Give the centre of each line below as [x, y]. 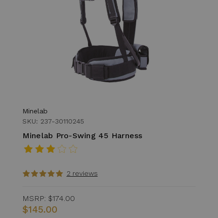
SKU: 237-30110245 [53, 121]
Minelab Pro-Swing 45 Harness [82, 135]
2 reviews [82, 173]
